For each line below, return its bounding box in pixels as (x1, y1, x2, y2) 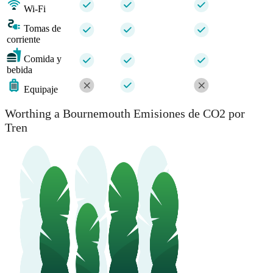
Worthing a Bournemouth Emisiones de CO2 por (5, 107, 245, 121)
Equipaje (24, 83, 58, 94)
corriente (7, 34, 40, 44)
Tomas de (24, 23, 61, 34)
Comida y (24, 53, 62, 64)
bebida (7, 64, 32, 75)
